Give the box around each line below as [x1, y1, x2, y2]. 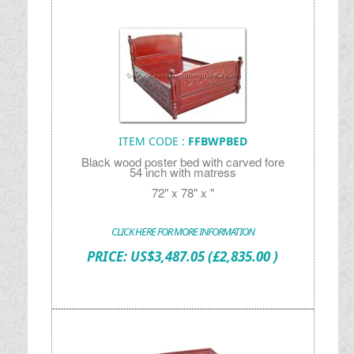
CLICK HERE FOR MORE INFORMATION [111, 224, 254, 239]
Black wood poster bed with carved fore [81, 153, 284, 170]
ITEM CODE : [118, 134, 188, 149]
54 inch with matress [129, 164, 236, 180]
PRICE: [87, 247, 131, 265]
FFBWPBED [187, 134, 247, 149]
